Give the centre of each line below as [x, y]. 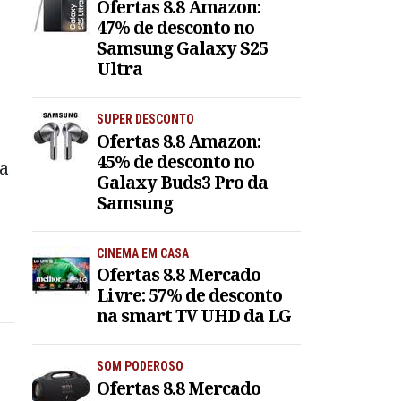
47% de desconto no [175, 27]
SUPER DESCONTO [145, 119]
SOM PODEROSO [140, 367]
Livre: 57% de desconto [189, 295]
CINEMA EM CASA [143, 253]
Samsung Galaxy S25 [182, 47]
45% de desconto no [175, 161]
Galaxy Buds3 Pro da [182, 182]
